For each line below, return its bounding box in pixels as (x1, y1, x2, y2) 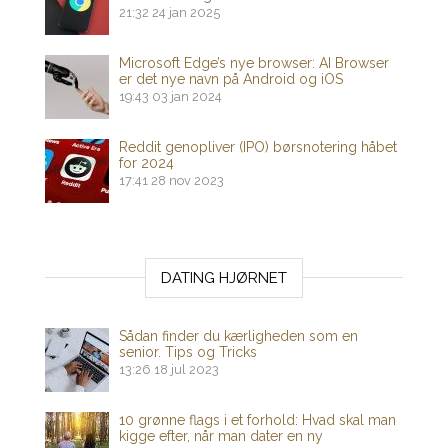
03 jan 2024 (152, 89, 222, 105)
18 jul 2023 (154, 362, 219, 378)
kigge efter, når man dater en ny (119, 428, 323, 445)
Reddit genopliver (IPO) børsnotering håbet (119, 139, 397, 156)
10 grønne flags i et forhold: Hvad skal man (119, 412, 396, 429)
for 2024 (119, 155, 174, 172)
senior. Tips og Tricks (119, 344, 257, 361)
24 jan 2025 (152, 5, 220, 21)
